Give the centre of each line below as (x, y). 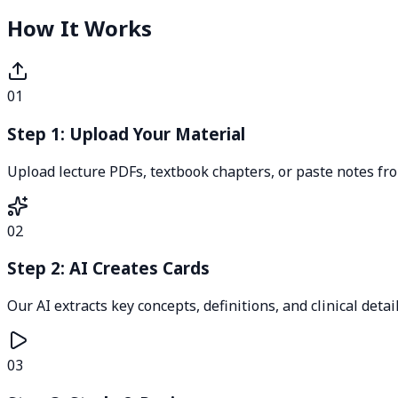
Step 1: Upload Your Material (126, 133)
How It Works (80, 28)
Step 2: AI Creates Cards (108, 268)
